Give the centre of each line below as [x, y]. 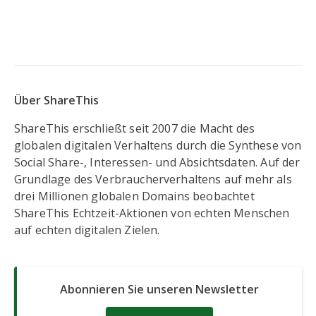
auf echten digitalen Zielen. [87, 230]
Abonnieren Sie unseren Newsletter [159, 290]
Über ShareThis [56, 101]
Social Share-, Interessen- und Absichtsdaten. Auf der [157, 163]
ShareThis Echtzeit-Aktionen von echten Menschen [152, 213]
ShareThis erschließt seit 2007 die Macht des [135, 129]
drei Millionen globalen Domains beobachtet [134, 196]
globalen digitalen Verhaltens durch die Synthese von [158, 146]
